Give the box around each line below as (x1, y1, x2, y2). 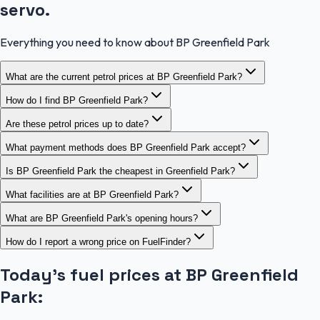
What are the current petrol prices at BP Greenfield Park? (6, 71, 242, 83)
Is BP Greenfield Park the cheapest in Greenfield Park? (6, 166, 235, 177)
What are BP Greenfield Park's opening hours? (6, 213, 198, 224)
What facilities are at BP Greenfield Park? (6, 189, 179, 201)
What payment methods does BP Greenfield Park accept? (6, 142, 246, 154)
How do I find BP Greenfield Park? (6, 95, 148, 106)
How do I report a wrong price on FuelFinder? (6, 236, 191, 248)
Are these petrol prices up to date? (6, 119, 149, 130)
